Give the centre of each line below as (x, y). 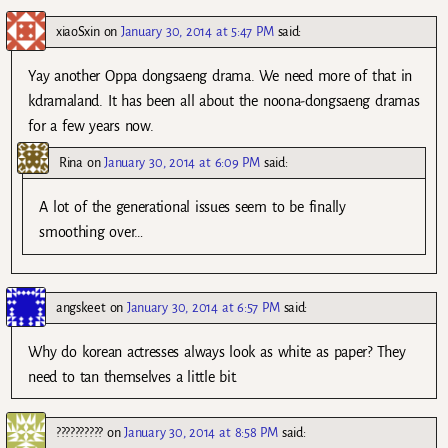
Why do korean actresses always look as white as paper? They (217, 351)
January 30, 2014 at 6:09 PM (182, 163)
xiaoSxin (78, 32)
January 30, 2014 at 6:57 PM (203, 307)
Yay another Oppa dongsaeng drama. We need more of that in (220, 76)
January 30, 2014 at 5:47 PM (197, 32)
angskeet (81, 307)
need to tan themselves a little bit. (133, 376)
